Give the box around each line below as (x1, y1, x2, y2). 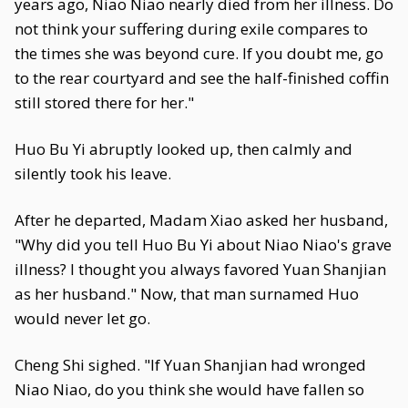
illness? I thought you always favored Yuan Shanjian (15, 259, 386, 280)
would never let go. (15, 308, 150, 329)
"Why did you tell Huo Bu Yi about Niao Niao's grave (15, 234, 392, 255)
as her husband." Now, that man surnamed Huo (15, 283, 359, 304)
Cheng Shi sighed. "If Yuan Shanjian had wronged (15, 354, 366, 375)
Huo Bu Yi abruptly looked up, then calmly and (15, 138, 352, 159)
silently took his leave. (15, 163, 171, 184)
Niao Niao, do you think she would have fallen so (15, 379, 364, 400)
